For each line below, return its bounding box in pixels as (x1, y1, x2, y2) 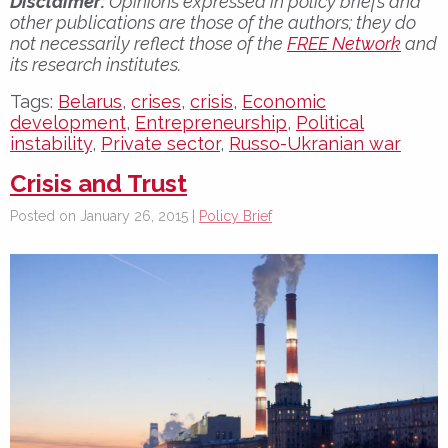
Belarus (58, 90, 122, 112)
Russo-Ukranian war (229, 132, 401, 154)
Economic (242, 90, 326, 112)
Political (296, 111, 364, 133)
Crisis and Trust (10, 168, 187, 198)
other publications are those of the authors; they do (10, 11, 416, 33)
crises (131, 90, 181, 112)
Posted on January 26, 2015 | (10, 207, 199, 224)
